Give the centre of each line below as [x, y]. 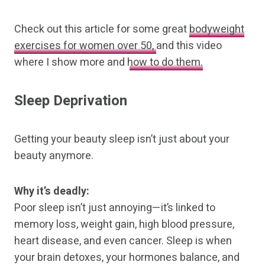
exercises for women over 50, [85, 46]
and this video [189, 46]
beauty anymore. [54, 156]
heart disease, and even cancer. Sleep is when [123, 241]
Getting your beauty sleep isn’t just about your [122, 140]
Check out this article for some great [101, 30]
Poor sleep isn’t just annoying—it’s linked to [115, 208]
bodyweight [216, 30]
